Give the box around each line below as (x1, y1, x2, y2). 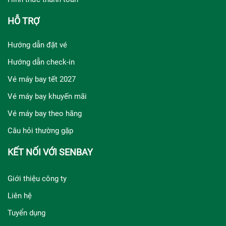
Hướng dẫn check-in (8, 57, 75, 67)
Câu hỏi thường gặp (8, 126, 73, 135)
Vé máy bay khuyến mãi (8, 91, 87, 101)
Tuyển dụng (8, 208, 45, 217)
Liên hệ (8, 191, 32, 200)
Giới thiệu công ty (8, 174, 67, 183)
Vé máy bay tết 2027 (8, 74, 76, 84)
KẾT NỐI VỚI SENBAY (8, 146, 93, 157)
